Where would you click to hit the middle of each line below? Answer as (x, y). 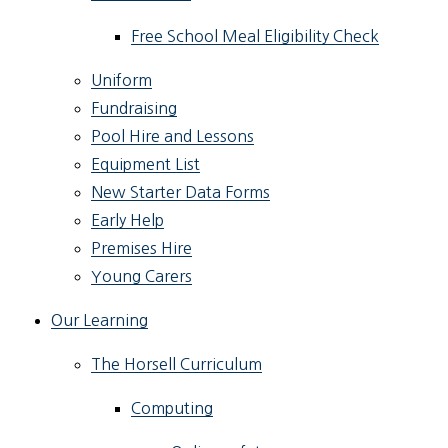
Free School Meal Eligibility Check (255, 36)
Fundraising (134, 108)
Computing (172, 408)
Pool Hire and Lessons (173, 136)
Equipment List (146, 164)
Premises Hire (142, 248)
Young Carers (142, 276)
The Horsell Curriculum (177, 364)
